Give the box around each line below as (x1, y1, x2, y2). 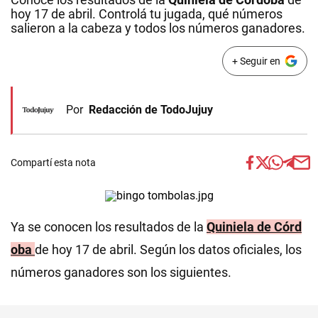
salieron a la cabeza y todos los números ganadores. (11, 21, 305, 35)
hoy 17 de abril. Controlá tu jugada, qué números (11, 6, 283, 21)
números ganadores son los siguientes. (11, 265, 231, 280)
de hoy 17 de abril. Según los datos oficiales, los (35, 242, 302, 257)
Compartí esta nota (11, 157, 96, 168)
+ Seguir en (231, 55, 280, 67)
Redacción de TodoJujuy (89, 103, 213, 116)
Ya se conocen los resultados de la (11, 219, 207, 234)
